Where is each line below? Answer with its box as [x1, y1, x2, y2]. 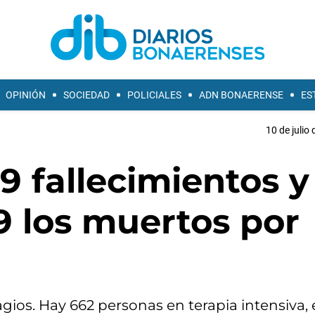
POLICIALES [127, 89, 181, 101]
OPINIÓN [6, 89, 46, 101]
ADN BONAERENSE [199, 89, 283, 101]
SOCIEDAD [63, 89, 110, 101]
